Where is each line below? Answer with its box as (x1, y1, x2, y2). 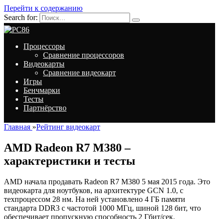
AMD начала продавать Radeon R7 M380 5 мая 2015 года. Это (4, 177, 210, 186)
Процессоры (23, 42, 65, 50)
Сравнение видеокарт (43, 68, 116, 77)
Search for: (4, 13, 38, 22)
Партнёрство (23, 104, 66, 112)
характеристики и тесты (4, 154, 135, 167)
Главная (4, 123, 32, 131)
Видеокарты (23, 60, 65, 68)
